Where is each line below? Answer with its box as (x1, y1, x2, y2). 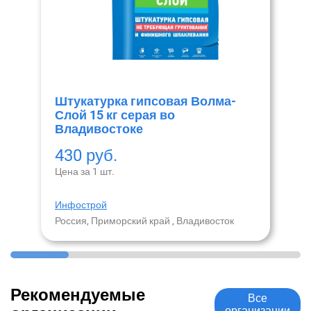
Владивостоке (55, 121, 143, 136)
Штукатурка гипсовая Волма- (55, 94, 236, 108)
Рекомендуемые (10, 285, 145, 305)
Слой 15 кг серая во (55, 108, 175, 122)
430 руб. (55, 146, 117, 165)
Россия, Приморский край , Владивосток (55, 215, 234, 226)
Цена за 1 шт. (55, 166, 115, 177)
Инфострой (55, 199, 107, 210)
